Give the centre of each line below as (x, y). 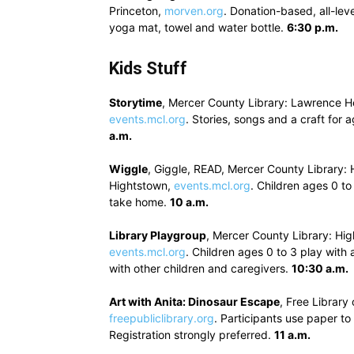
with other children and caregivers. (200, 268)
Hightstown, (141, 185)
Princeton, (137, 11)
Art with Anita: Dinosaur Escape (194, 301)
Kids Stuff (148, 68)
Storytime (136, 102)
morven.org (194, 11)
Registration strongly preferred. (192, 335)
